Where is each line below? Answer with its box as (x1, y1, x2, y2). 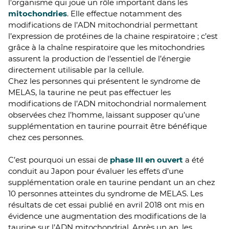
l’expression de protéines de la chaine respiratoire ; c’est (8, 31, 218, 41)
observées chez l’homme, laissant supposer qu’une (8, 110, 200, 120)
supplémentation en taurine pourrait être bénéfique (8, 121, 207, 131)
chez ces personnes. (8, 132, 83, 143)
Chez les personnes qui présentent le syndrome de (8, 76, 200, 86)
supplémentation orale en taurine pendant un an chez (8, 177, 215, 188)
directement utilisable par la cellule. (8, 65, 144, 75)
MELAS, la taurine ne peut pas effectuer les (8, 87, 171, 98)
